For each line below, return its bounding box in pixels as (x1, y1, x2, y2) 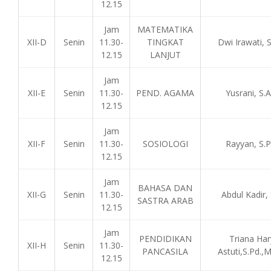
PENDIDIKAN (139, 233, 192, 244)
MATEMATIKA (137, 24, 193, 35)
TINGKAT (146, 36, 184, 48)
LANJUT (149, 49, 181, 60)
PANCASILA (142, 246, 188, 257)
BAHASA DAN (138, 182, 192, 194)
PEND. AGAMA (136, 87, 194, 99)
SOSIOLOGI (142, 138, 188, 149)
